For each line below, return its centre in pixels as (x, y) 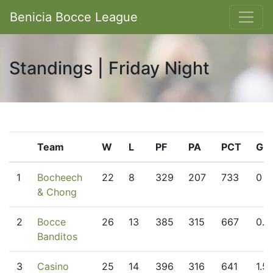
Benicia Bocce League (74, 17)
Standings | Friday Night (109, 68)
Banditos (57, 236)
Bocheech (60, 177)
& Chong (57, 192)
